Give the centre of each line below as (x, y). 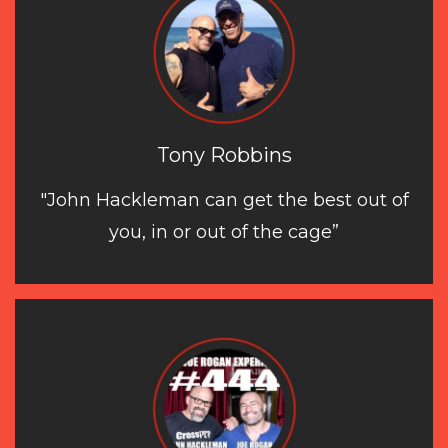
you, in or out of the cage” (224, 231)
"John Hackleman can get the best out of (224, 199)
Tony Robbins (224, 154)
